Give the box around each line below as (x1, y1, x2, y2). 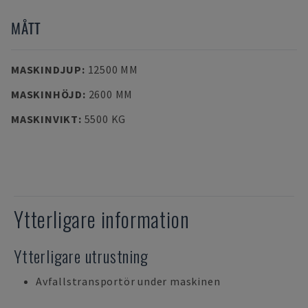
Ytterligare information (14, 203, 190, 234)
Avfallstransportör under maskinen (36, 274, 221, 288)
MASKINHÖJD (11, 87, 82, 101)
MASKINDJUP (11, 63, 82, 76)
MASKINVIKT (11, 112, 78, 126)
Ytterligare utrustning (14, 243, 148, 268)
